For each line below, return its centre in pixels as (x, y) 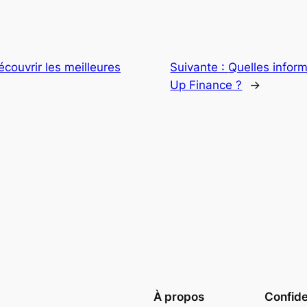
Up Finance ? (206, 85)
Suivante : (199, 67)
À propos (179, 297)
